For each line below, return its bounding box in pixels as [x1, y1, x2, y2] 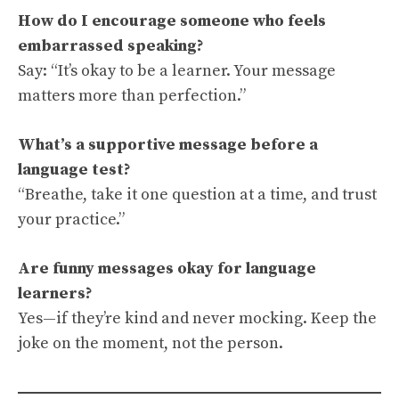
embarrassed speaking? [18, 36, 204, 56]
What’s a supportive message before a [18, 134, 318, 155]
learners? [18, 283, 93, 304]
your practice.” [18, 209, 125, 230]
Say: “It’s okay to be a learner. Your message [18, 61, 336, 81]
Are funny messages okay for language [18, 258, 316, 279]
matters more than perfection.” [18, 85, 246, 106]
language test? [18, 159, 131, 180]
